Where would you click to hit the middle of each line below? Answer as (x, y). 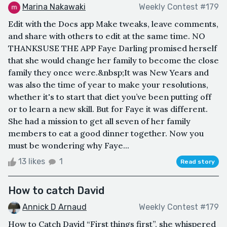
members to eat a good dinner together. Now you (106, 133)
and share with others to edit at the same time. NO (107, 36)
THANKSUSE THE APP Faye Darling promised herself (112, 48)
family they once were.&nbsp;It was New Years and (108, 72)
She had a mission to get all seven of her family (99, 121)
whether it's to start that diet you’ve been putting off (110, 97)
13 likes (32, 161)
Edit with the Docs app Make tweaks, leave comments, (113, 24)
